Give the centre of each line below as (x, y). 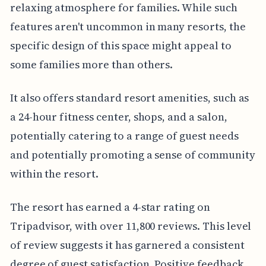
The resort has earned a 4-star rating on (110, 207)
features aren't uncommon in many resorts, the (128, 26)
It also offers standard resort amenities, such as (129, 97)
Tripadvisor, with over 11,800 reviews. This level (131, 226)
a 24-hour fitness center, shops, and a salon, (118, 116)
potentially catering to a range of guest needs (124, 135)
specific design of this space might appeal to (121, 45)
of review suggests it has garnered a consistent (127, 245)
